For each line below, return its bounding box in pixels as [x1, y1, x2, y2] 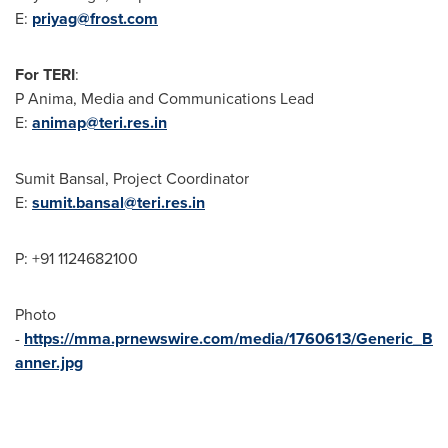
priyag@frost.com [32, 6, 158, 30]
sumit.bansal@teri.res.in [32, 190, 205, 214]
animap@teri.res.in [32, 110, 167, 134]
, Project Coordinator [105, 166, 249, 190]
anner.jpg [15, 350, 83, 374]
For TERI [15, 62, 75, 86]
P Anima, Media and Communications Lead [15, 86, 314, 110]
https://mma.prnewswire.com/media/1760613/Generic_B [24, 326, 433, 350]
